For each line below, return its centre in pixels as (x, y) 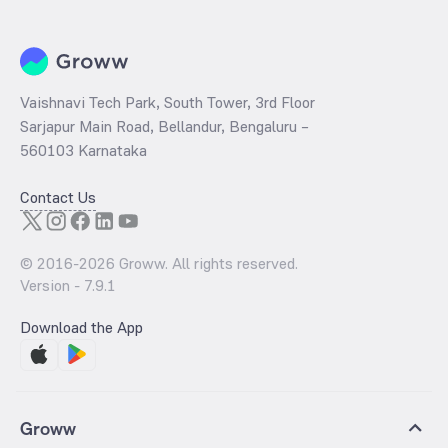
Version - (52, 285)
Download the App (81, 327)
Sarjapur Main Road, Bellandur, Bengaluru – (164, 126)
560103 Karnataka (83, 150)
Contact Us (58, 197)
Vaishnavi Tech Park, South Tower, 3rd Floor (167, 102)
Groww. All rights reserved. (206, 263)
